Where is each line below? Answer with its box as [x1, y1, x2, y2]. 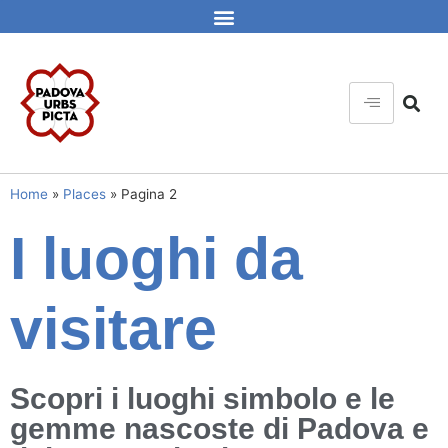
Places [63, 186, 106, 202]
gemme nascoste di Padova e [10, 412, 429, 445]
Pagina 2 [121, 186, 177, 202]
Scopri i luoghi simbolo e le [10, 382, 395, 415]
